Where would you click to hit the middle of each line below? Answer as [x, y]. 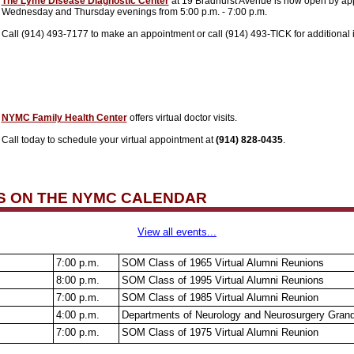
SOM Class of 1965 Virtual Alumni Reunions [222, 263]
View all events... [177, 232]
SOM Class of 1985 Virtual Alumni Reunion [220, 298]
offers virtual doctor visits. [182, 118]
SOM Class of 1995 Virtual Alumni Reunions [222, 280]
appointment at [182, 140]
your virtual [124, 140]
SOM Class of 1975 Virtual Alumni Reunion [220, 332]
